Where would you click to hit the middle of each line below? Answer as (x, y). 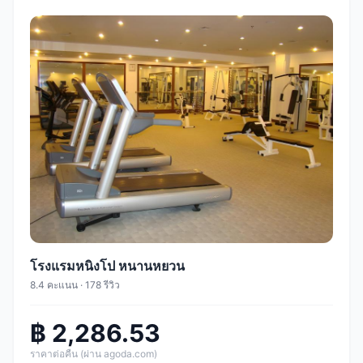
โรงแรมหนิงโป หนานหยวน (107, 265)
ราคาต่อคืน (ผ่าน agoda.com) (94, 353)
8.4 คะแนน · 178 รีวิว (75, 284)
